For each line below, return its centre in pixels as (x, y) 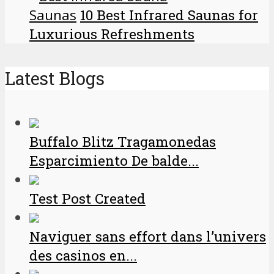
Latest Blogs (55, 79)
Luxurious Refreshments (112, 34)
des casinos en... (83, 256)
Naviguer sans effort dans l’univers (148, 237)
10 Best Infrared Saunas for (169, 15)
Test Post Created (87, 199)
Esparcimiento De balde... (114, 161)
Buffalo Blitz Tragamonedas (123, 142)
